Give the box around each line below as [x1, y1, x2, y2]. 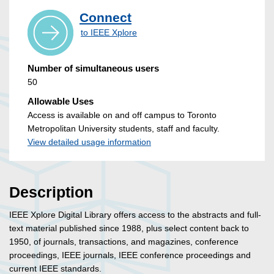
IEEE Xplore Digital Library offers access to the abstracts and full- [9, 210, 261, 220]
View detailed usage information [28, 137, 151, 147]
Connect [80, 10, 131, 25]
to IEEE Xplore [81, 28, 137, 38]
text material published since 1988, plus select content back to [9, 223, 249, 234]
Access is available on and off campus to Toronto [28, 110, 217, 120]
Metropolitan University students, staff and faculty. [28, 124, 220, 134]
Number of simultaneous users [28, 63, 159, 74]
